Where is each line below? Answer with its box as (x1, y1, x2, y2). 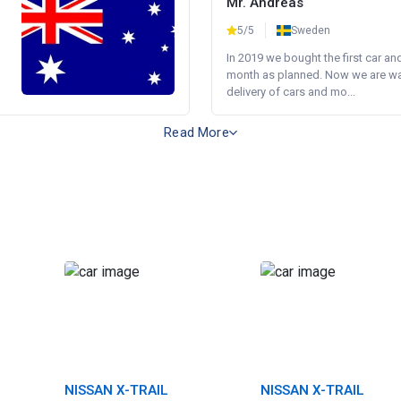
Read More (164, 124, 229, 141)
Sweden (291, 24, 330, 37)
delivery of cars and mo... (226, 85, 355, 98)
